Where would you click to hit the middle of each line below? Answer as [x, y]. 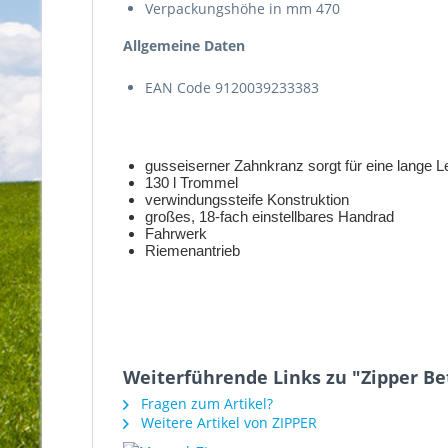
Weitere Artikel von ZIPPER [227, 422]
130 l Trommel [191, 182]
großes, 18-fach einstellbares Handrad [269, 216]
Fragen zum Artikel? [205, 403]
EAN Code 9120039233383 [232, 87]
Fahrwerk [176, 233]
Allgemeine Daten [184, 45]
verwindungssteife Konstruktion [247, 199]
